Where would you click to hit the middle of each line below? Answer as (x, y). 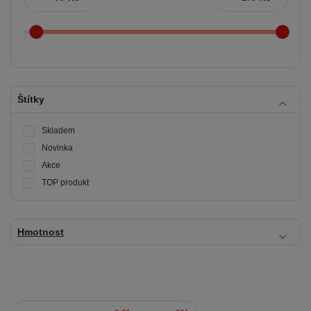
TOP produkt (65, 182)
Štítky (31, 100)
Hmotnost (40, 232)
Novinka (57, 148)
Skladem (58, 131)
